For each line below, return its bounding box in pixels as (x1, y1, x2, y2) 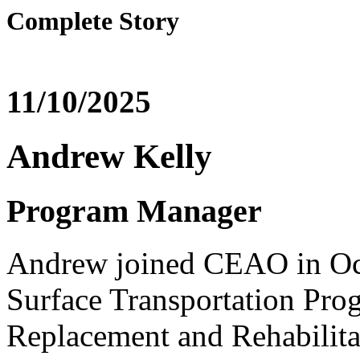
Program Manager (6, 193, 262, 230)
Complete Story (6, 6, 179, 35)
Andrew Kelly (6, 137, 212, 176)
